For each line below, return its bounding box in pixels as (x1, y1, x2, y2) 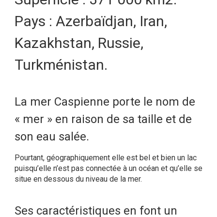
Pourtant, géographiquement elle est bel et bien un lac (15, 153, 197, 163)
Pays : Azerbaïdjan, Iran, (15, 13, 167, 30)
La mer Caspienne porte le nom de (15, 95, 195, 109)
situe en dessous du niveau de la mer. (15, 174, 142, 184)
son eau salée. (15, 130, 89, 144)
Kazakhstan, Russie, (15, 34, 143, 52)
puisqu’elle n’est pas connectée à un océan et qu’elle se (15, 164, 202, 173)
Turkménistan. (15, 56, 108, 74)
